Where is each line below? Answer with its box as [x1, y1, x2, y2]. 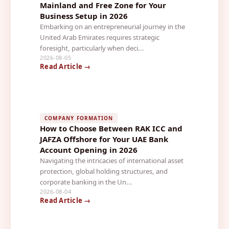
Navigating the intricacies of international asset [40, 155, 184, 165]
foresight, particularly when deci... [40, 43, 144, 53]
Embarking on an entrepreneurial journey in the [40, 21, 185, 31]
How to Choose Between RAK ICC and [40, 123, 182, 133]
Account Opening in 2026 [40, 144, 138, 155]
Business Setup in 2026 [40, 10, 128, 21]
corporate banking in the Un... [40, 177, 132, 187]
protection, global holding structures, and [40, 166, 168, 176]
